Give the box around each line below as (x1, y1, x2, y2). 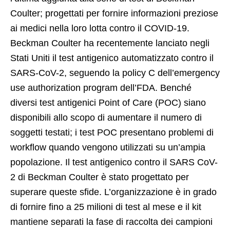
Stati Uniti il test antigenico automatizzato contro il (10, 53, 214, 64)
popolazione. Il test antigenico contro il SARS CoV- (10, 157, 218, 168)
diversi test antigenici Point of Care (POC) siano (10, 98, 206, 108)
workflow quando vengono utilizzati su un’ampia (10, 142, 205, 153)
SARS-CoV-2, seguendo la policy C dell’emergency (10, 68, 220, 79)
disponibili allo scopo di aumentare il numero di (10, 112, 202, 123)
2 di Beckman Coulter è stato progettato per (10, 172, 189, 183)
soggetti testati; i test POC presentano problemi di (10, 127, 214, 138)
